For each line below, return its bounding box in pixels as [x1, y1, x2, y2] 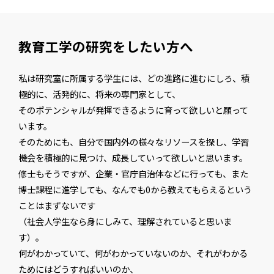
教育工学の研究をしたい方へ [18, 37, 193, 56]
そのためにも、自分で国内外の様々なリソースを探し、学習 [18, 135, 249, 148]
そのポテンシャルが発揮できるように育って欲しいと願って [18, 103, 248, 116]
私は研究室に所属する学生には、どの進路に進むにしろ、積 [18, 72, 250, 84]
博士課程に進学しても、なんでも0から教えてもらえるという [18, 183, 252, 196]
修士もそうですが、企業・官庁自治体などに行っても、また [18, 167, 248, 180]
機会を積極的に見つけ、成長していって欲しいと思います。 [18, 151, 248, 164]
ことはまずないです [18, 199, 95, 212]
